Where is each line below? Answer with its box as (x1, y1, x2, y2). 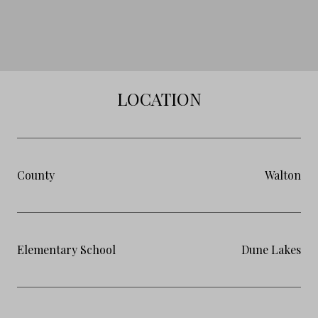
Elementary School (17, 241, 116, 257)
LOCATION (116, 87, 202, 110)
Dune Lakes (241, 241, 301, 257)
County (17, 167, 55, 182)
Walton (265, 167, 301, 182)
